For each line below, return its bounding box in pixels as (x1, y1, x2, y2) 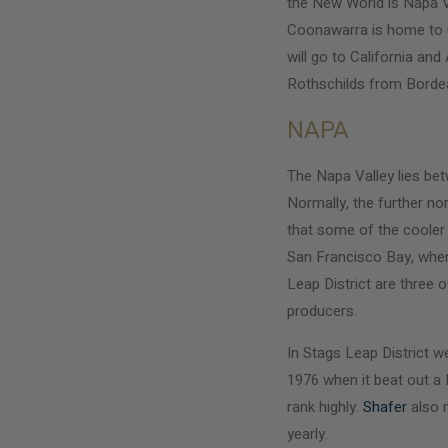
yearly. (287, 422, 328, 445)
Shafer (363, 395, 407, 418)
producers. (287, 299, 361, 322)
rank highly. (287, 395, 363, 418)
